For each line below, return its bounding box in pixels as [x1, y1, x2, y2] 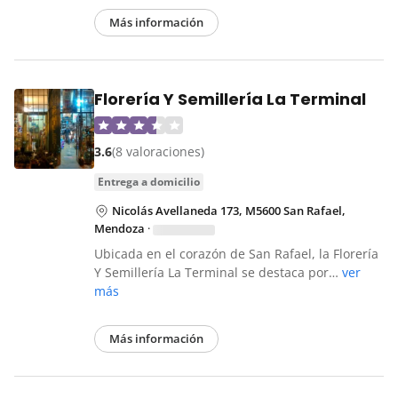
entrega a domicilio [104, 174, 200, 190]
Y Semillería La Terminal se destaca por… [94, 264, 342, 282]
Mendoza [94, 220, 145, 237]
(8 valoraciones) [112, 143, 204, 161]
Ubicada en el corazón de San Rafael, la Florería [94, 245, 378, 263]
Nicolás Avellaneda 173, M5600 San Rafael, [112, 203, 346, 219]
